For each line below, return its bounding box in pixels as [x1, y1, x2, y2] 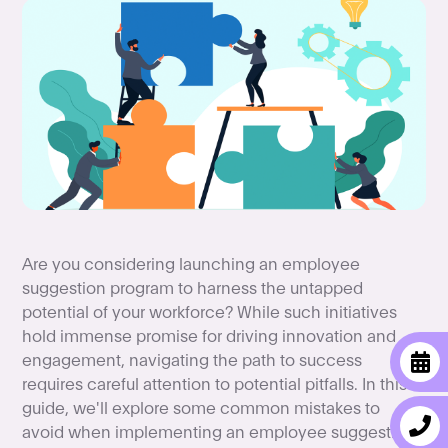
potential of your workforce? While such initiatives [22, 300, 398, 322]
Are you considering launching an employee [22, 252, 361, 274]
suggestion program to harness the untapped [22, 276, 364, 298]
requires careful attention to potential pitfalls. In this [22, 372, 408, 394]
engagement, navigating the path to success [22, 348, 363, 370]
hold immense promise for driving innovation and [22, 324, 397, 346]
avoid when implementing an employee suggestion [22, 420, 416, 442]
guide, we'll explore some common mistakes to [22, 396, 381, 418]
